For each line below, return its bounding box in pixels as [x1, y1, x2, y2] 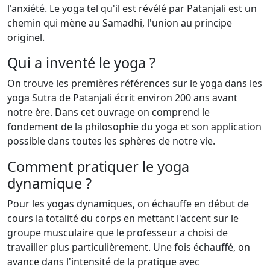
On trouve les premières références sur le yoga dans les [7, 77, 262, 90]
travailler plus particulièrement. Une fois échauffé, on [7, 240, 250, 254]
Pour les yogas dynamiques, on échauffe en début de [7, 197, 249, 210]
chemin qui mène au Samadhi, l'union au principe [7, 16, 232, 30]
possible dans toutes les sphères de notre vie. [7, 134, 215, 148]
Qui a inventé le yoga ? [7, 53, 155, 72]
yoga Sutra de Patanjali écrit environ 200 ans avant [7, 91, 237, 104]
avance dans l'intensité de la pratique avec [7, 255, 199, 268]
